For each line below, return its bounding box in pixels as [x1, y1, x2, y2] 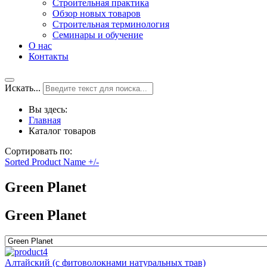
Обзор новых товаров [52, 8, 141, 18]
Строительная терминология [52, 19, 169, 29]
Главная [29, 115, 61, 125]
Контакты [29, 51, 69, 61]
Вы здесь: [29, 104, 72, 114]
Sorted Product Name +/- [5, 157, 99, 167]
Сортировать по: [5, 146, 77, 156]
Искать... [5, 83, 41, 93]
